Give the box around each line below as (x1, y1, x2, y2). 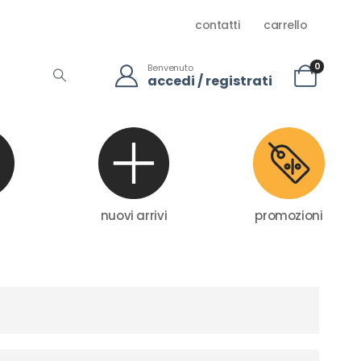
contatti (195, 17, 239, 33)
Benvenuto (147, 60, 193, 74)
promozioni (255, 206, 323, 224)
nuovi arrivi (100, 206, 168, 224)
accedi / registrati (147, 71, 273, 90)
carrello (263, 17, 307, 33)
